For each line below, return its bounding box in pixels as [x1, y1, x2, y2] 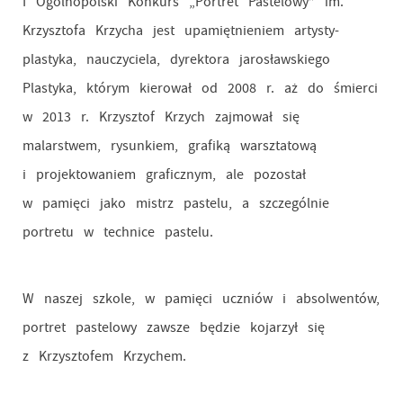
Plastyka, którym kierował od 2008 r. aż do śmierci [22, 79, 378, 97]
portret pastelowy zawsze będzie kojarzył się [22, 318, 325, 336]
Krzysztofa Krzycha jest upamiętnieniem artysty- [22, 22, 339, 40]
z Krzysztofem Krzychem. [22, 347, 186, 365]
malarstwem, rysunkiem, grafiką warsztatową [22, 137, 317, 155]
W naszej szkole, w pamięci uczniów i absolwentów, [22, 290, 380, 308]
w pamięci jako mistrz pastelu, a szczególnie [22, 194, 329, 212]
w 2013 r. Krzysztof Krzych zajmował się [22, 108, 300, 126]
